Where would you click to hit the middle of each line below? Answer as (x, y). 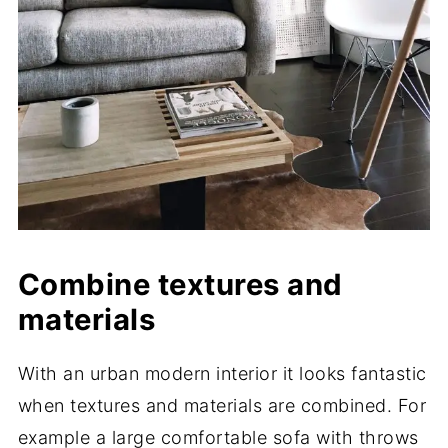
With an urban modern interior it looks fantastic (222, 373)
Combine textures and (180, 284)
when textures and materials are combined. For (222, 405)
